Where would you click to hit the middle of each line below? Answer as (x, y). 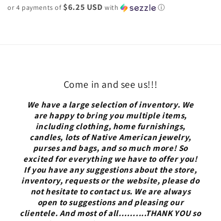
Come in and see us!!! (110, 84)
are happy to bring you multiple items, (110, 115)
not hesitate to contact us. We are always (110, 191)
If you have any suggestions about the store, (110, 170)
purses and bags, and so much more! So (110, 148)
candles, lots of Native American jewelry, (110, 137)
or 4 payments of (36, 8)
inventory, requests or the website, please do (110, 181)
